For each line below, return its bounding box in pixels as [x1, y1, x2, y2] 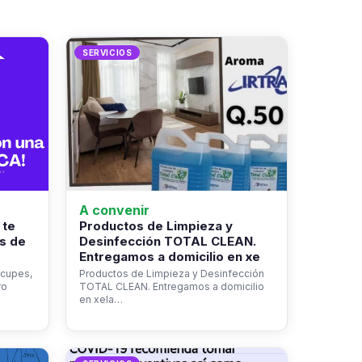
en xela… [79, 293, 123, 306]
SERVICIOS [82, 48, 133, 58]
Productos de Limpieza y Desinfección [79, 267, 264, 280]
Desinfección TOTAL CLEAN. [79, 234, 256, 250]
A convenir [79, 202, 149, 219]
